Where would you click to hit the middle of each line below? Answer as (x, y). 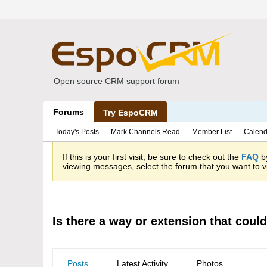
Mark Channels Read (145, 132)
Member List (212, 132)
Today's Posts (77, 132)
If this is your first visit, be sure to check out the (152, 157)
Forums (69, 112)
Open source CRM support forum (117, 81)
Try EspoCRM (131, 113)
